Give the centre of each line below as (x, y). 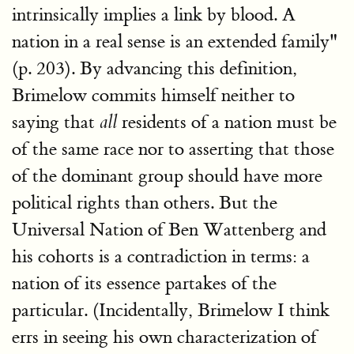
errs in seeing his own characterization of (164, 337)
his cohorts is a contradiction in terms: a (161, 256)
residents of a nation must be (227, 122)
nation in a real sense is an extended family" (175, 41)
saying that (56, 122)
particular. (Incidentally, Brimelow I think (171, 310)
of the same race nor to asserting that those (173, 149)
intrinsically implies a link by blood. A (154, 14)
